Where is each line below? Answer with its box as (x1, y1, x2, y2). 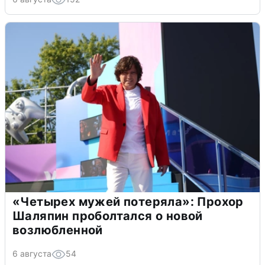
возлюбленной (12, 222, 103, 237)
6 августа (12, 248, 51, 258)
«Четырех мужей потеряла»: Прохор (12, 194, 244, 209)
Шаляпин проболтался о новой (12, 208, 203, 223)
